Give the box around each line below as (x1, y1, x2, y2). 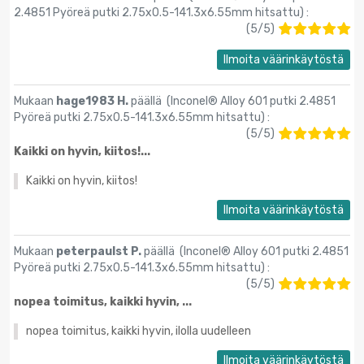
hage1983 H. (56, 94, 131, 109)
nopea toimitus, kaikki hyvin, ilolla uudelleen (26, 324, 251, 339)
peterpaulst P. (56, 245, 144, 259)
